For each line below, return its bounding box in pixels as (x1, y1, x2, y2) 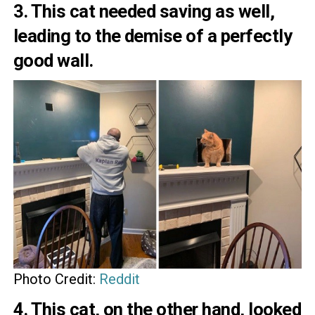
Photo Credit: (13, 270, 99, 288)
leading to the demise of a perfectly (13, 25, 292, 46)
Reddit (98, 270, 140, 288)
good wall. (13, 50, 94, 71)
